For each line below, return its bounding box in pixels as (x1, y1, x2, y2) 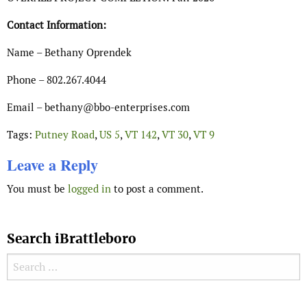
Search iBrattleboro (7, 230, 136, 248)
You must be (7, 182, 68, 196)
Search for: (7, 256, 59, 271)
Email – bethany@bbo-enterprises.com (7, 101, 190, 114)
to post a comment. (111, 182, 204, 196)
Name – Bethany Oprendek (7, 46, 132, 60)
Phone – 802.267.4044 (7, 73, 106, 87)
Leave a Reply (7, 153, 98, 177)
